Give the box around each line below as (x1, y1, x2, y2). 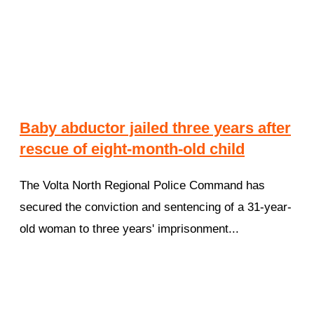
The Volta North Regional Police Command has (20, 179, 265, 193)
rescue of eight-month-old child (20, 139, 245, 158)
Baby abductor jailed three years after (20, 118, 291, 137)
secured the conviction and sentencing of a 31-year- (20, 200, 292, 214)
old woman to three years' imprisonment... (20, 222, 239, 236)
